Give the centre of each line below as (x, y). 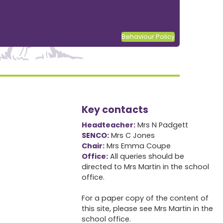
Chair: (93, 146)
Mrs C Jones (132, 136)
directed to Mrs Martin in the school (146, 167)
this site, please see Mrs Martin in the (148, 209)
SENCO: (96, 136)
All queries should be (146, 157)
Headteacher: (109, 125)
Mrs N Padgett (162, 125)
